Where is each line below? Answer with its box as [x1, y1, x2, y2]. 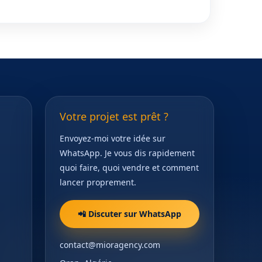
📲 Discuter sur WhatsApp [77, 208, 181, 220]
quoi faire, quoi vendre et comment [59, 161, 199, 173]
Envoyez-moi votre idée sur [59, 132, 166, 144]
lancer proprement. [59, 176, 136, 188]
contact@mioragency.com [59, 239, 160, 250]
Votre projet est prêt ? [59, 109, 168, 123]
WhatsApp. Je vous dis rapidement [59, 147, 195, 158]
